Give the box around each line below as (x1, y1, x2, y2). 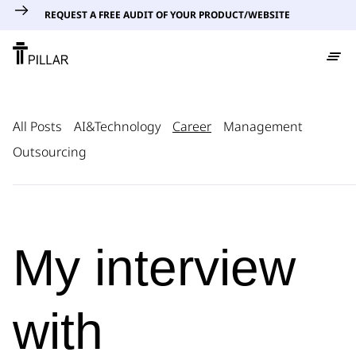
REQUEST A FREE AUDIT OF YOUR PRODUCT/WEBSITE (44, 8, 290, 21)
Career (172, 118, 211, 135)
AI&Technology (74, 118, 161, 135)
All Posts (13, 118, 62, 135)
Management (223, 118, 303, 135)
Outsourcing (13, 143, 87, 161)
